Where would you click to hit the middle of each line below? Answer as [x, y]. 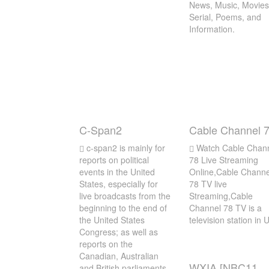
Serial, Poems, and [225, 17]
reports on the [106, 244]
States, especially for [119, 184]
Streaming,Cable [221, 196]
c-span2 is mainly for [125, 148]
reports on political [114, 160]
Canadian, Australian [119, 256]
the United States [112, 220]
